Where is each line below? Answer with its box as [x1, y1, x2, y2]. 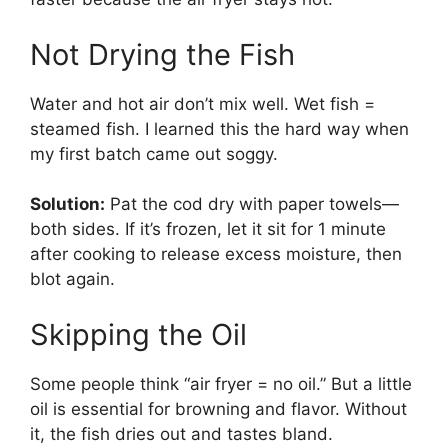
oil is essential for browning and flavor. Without [30, 398, 407, 419]
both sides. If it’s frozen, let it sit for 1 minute [30, 219, 386, 240]
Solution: [30, 194, 105, 215]
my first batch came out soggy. [30, 143, 278, 164]
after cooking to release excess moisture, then [30, 244, 402, 265]
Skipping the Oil [30, 316, 247, 352]
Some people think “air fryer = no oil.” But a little [30, 373, 412, 394]
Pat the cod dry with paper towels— [105, 194, 399, 215]
